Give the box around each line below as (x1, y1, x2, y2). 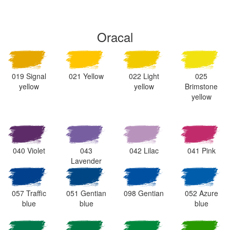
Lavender (71, 156, 102, 166)
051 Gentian (66, 188, 106, 199)
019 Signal (11, 70, 46, 81)
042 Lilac (129, 145, 159, 156)
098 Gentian (124, 188, 164, 199)
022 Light (128, 70, 159, 81)
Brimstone (185, 81, 218, 91)
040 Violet (12, 145, 45, 156)
